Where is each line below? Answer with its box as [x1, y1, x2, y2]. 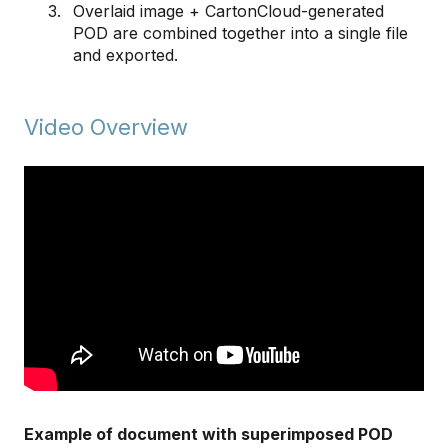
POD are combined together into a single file [73, 23, 408, 44]
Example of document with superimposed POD [24, 423, 393, 444]
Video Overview [24, 113, 194, 140]
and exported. [73, 45, 178, 66]
